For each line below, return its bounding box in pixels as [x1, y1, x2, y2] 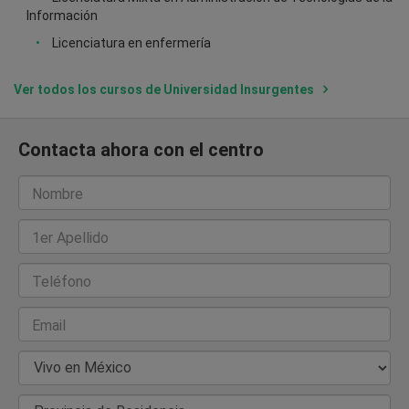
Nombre [32, 184, 83, 203]
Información [26, 7, 98, 23]
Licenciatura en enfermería [52, 35, 211, 50]
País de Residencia [31, 359, 152, 377]
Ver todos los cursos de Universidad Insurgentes [14, 81, 317, 97]
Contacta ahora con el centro [18, 138, 264, 161]
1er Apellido [32, 228, 109, 246]
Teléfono [32, 272, 91, 290]
